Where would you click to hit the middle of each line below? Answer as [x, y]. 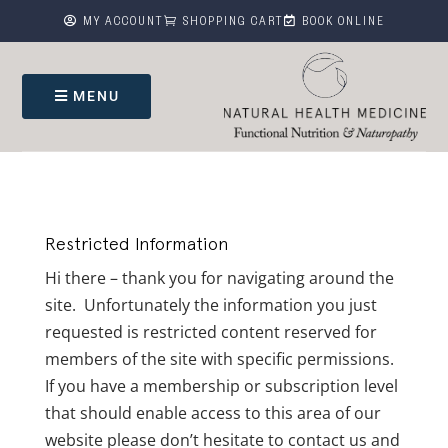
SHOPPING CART [233, 23]
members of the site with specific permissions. [221, 358]
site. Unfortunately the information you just [210, 304]
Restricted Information [136, 243]
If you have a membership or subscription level [221, 385]
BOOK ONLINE [343, 23]
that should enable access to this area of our [212, 412]
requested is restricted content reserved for [210, 331]
